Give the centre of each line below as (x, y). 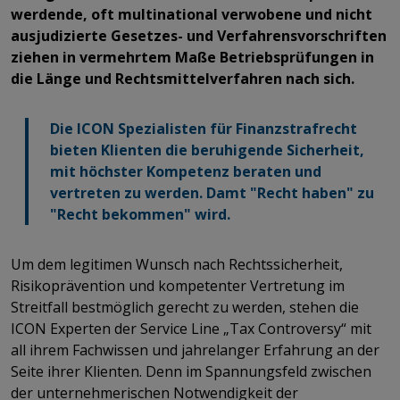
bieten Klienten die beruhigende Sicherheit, (207, 150)
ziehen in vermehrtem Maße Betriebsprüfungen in (192, 57)
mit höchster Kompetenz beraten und (186, 171)
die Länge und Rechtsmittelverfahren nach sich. (183, 78)
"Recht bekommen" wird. (140, 214)
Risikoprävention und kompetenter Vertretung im (178, 285)
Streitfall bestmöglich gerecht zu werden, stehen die (185, 307)
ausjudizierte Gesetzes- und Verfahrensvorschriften (199, 35)
